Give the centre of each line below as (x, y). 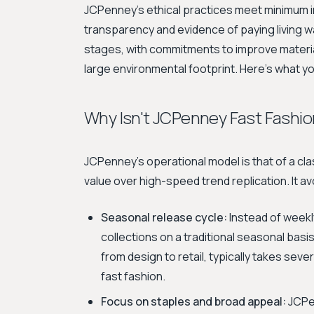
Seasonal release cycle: (164, 217)
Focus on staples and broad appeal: (193, 301)
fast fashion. (133, 276)
